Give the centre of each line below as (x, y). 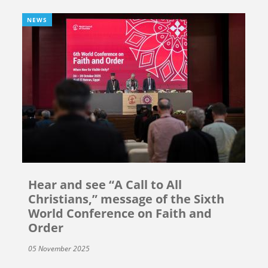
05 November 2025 (59, 248)
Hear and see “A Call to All (105, 184)
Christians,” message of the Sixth (127, 199)
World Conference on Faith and (120, 213)
